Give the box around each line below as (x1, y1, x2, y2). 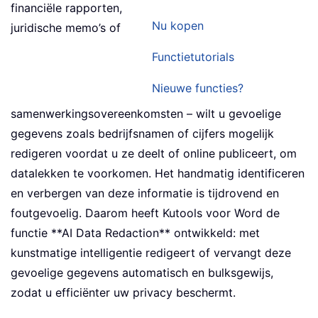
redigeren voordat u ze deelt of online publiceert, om (11, 146, 297, 161)
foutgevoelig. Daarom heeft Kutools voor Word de (11, 206, 280, 221)
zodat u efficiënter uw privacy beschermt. (11, 285, 236, 300)
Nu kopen (152, 18, 204, 33)
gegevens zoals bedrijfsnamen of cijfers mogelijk (11, 126, 274, 141)
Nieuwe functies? (152, 81, 243, 96)
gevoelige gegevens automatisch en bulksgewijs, (11, 265, 273, 280)
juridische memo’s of (11, 21, 121, 35)
